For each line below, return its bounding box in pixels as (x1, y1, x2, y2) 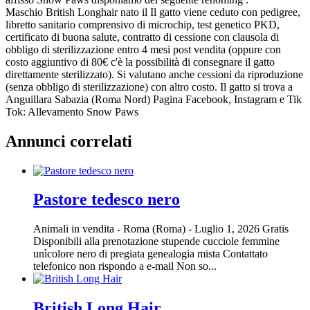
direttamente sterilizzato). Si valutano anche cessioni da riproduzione (6, 68, 303, 80)
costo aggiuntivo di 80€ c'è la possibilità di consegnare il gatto (6, 55, 275, 68)
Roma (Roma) (123, 223, 188, 235)
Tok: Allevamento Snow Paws (6, 105, 138, 118)
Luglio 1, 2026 (192, 223, 262, 235)
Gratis (262, 223, 289, 235)
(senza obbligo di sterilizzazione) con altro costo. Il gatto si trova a (6, 80, 293, 93)
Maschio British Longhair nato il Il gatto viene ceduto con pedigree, (6, 6, 300, 18)
